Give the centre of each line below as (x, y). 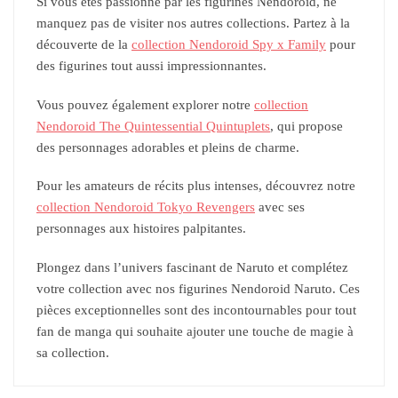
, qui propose (306, 126)
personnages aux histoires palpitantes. (141, 229)
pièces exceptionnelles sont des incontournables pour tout (196, 310)
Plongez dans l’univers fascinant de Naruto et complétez (192, 267)
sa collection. (73, 352)
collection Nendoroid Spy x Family (229, 45)
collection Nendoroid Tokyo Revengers (146, 207)
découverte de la (84, 45)
